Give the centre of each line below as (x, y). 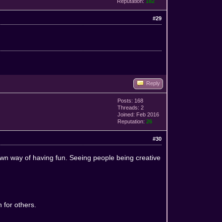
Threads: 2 (131, 107)
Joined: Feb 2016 (139, 114)
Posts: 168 (131, 100)
